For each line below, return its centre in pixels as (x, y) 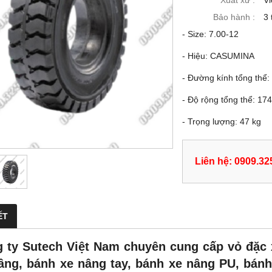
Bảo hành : (234, 17)
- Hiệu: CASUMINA (218, 56)
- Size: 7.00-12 (210, 34)
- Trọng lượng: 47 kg (222, 121)
